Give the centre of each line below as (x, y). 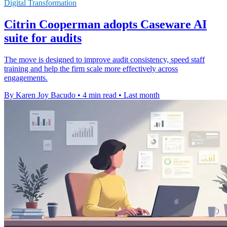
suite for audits (43, 38)
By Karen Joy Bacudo (40, 95)
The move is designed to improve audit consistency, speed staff (104, 60)
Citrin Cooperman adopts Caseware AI (105, 25)
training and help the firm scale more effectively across (91, 69)
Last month (142, 95)
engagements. (26, 78)
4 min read (100, 95)
